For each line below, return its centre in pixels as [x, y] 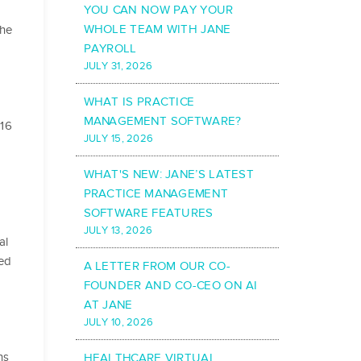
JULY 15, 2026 [118, 139]
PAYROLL [110, 49]
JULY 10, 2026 [118, 323]
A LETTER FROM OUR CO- [157, 266]
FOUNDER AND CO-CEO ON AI [170, 286]
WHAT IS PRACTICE [139, 102]
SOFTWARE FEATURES [148, 213]
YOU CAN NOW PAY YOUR [158, 10]
